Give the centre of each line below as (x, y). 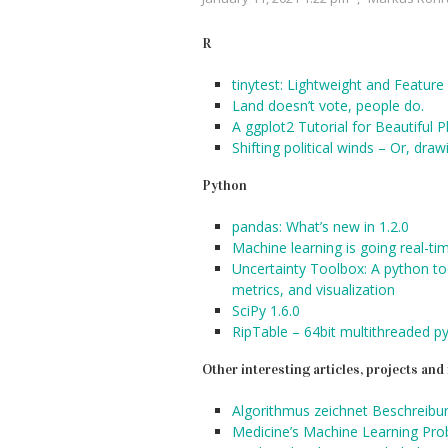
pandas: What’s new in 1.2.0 (320, 226)
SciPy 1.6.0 (266, 310)
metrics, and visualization (313, 289)
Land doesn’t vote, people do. (328, 105)
